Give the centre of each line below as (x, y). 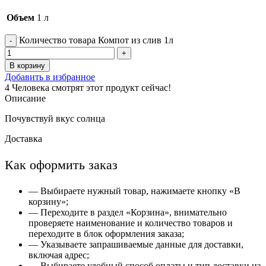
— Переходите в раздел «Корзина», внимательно (128, 213)
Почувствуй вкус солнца (55, 119)
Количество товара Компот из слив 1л (96, 40)
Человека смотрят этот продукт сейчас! (91, 88)
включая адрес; (59, 255)
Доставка (23, 139)
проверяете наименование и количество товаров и (131, 223)
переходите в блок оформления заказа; (106, 234)
